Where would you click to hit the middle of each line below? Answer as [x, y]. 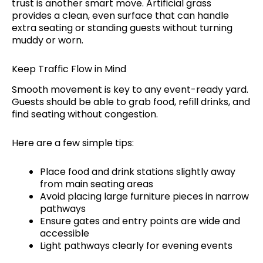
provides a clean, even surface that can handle [120, 15]
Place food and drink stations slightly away [138, 172]
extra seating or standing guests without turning [122, 28]
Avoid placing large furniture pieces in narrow [144, 197]
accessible [65, 234]
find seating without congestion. [85, 114]
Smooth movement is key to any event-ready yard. [130, 90]
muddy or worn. [48, 40]
